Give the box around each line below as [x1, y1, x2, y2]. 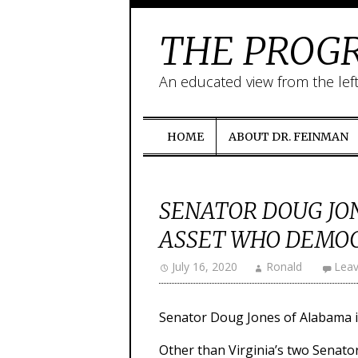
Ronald [266, 259, 302, 274]
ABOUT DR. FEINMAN [229, 129, 348, 144]
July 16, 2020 [172, 259, 237, 274]
